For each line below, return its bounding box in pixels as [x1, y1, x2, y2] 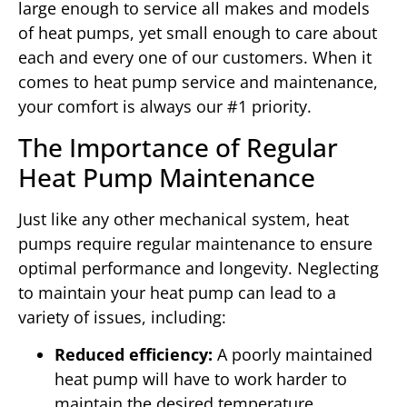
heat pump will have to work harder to [55, 368, 347, 391]
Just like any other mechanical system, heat [18, 207, 349, 230]
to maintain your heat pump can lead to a [18, 281, 336, 303]
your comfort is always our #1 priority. [18, 95, 312, 118]
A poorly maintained [213, 343, 372, 366]
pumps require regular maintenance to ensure [18, 232, 372, 254]
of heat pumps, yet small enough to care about [18, 22, 377, 45]
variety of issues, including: [18, 305, 226, 328]
